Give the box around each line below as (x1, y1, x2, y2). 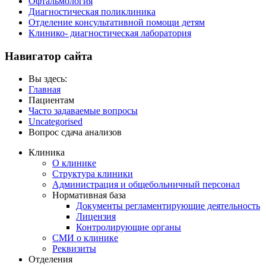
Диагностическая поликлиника (28, 7, 156, 17)
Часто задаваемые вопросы (28, 106, 138, 116)
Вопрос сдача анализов (28, 127, 122, 138)
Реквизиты (52, 243, 96, 254)
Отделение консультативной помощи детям (28, 17, 205, 27)
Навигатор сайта (5, 49, 93, 62)
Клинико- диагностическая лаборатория (28, 28, 191, 38)
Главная (28, 84, 61, 95)
